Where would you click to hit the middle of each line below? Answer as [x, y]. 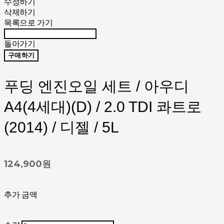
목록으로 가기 [28, 23]
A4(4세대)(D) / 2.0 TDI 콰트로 [103, 107]
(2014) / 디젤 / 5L [61, 127]
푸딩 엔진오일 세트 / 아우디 [96, 86]
